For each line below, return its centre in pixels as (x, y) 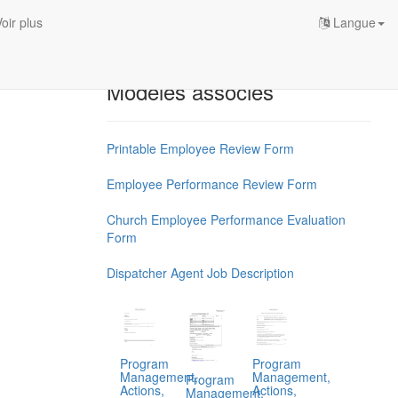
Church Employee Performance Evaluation (226, 219)
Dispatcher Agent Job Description (200, 273)
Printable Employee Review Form (200, 148)
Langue (353, 22)
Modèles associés (190, 91)
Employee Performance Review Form (211, 184)
